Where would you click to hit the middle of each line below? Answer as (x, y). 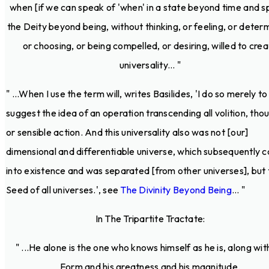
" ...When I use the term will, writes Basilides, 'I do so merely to (137, 93)
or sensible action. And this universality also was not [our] (127, 132)
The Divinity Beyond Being (176, 189)
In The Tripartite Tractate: (150, 218)
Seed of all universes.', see (63, 189)
